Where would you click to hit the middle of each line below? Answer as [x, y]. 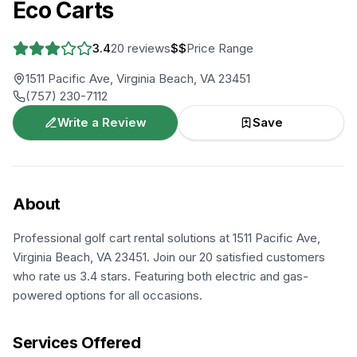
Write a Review [102, 122]
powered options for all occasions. [108, 295]
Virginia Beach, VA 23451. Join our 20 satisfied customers [169, 257]
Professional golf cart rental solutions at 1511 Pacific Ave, [167, 238]
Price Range [220, 48]
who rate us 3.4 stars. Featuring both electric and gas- [161, 276]
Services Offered [76, 343]
